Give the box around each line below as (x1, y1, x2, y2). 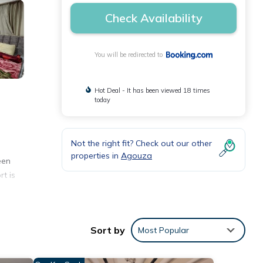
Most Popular (138, 225, 189, 236)
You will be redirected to (94, 50, 166, 59)
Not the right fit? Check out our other (71, 138, 212, 149)
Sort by (90, 224, 125, 237)
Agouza (121, 150, 152, 161)
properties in (71, 150, 121, 161)
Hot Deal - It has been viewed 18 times (94, 86, 210, 95)
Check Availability (104, 11, 203, 25)
